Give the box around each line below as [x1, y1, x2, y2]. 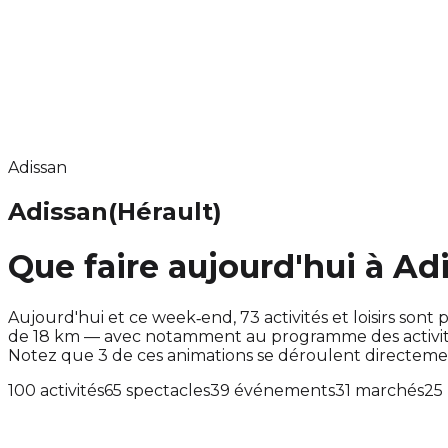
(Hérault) [108, 196, 222, 226]
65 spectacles [104, 380, 210, 400]
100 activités [8, 380, 104, 400]
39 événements [210, 380, 335, 400]
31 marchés [335, 380, 424, 400]
